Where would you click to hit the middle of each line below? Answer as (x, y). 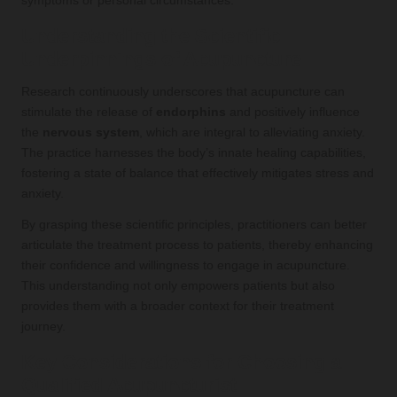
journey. (43, 326)
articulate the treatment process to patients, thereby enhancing (197, 245)
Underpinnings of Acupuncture (161, 58)
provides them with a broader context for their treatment (178, 306)
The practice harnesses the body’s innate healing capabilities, (194, 152)
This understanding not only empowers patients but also (178, 285)
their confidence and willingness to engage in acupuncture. (186, 265)
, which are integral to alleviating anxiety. (252, 132)
